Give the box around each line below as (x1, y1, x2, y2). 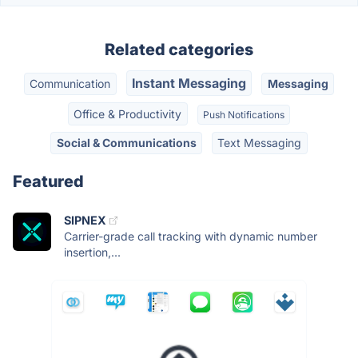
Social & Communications (56, 135, 197, 149)
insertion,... (64, 245, 121, 260)
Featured (13, 172, 84, 192)
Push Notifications (202, 108, 284, 121)
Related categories (105, 40, 253, 59)
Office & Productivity (74, 106, 182, 121)
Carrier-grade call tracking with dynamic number (64, 229, 317, 244)
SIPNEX (64, 213, 106, 228)
